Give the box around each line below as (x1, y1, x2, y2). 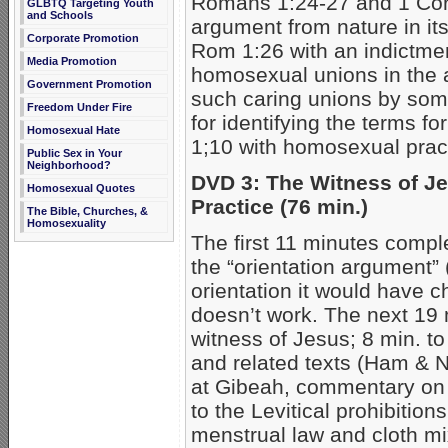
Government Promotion (27, 78, 152, 90)
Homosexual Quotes (27, 182, 135, 194)
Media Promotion (27, 55, 117, 67)
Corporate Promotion (27, 32, 139, 44)
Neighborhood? (27, 159, 111, 171)
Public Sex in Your (27, 147, 122, 159)
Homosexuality (27, 217, 106, 229)
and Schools (27, 9, 93, 21)
